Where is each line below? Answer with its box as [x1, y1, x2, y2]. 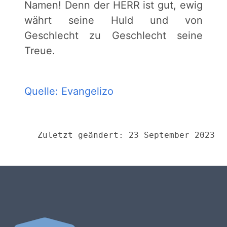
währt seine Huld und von [24, 14, 203, 26]
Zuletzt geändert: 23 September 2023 [37, 130, 215, 140]
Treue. [24, 45, 55, 57]
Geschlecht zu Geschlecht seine [24, 29, 203, 42]
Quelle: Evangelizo [24, 85, 113, 97]
